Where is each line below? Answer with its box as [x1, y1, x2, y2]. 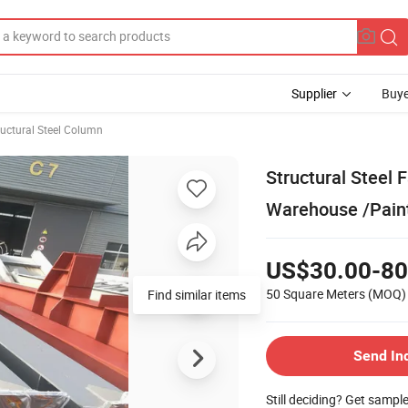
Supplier [291, 85, 337, 102]
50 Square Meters [266, 284, 365, 302]
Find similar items [148, 285, 246, 303]
